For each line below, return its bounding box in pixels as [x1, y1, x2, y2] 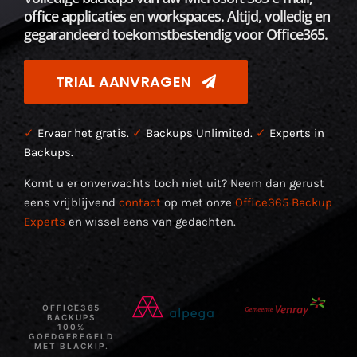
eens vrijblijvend [24, 194, 119, 210]
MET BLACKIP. [33, 340, 109, 351]
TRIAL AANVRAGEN [56, 71, 192, 92]
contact [119, 194, 161, 210]
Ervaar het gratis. [34, 125, 132, 140]
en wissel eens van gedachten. [65, 214, 236, 229]
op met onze [161, 194, 235, 210]
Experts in [266, 125, 324, 140]
